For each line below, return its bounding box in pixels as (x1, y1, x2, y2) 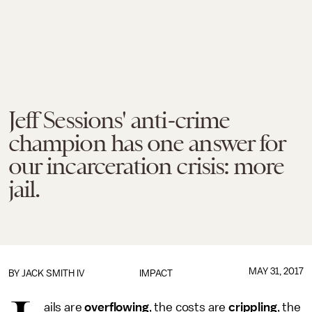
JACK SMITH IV (22, 268, 84, 279)
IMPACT (139, 268, 173, 279)
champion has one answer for (8, 129, 286, 157)
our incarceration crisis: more (8, 152, 284, 180)
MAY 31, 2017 (248, 266, 304, 276)
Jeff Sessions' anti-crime (8, 106, 229, 134)
